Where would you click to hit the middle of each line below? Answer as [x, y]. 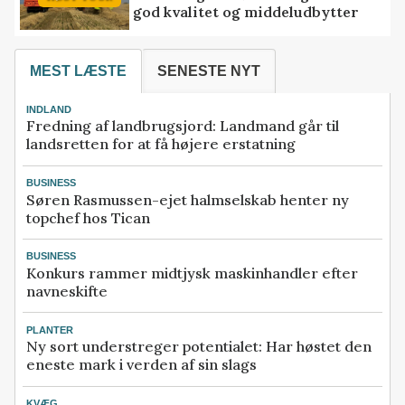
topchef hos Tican [88, 217]
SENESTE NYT [209, 71]
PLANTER [50, 330]
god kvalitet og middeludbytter [246, 11]
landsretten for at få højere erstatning [161, 144]
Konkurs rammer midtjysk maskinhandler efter [192, 273]
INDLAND [49, 109]
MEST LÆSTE [78, 71]
